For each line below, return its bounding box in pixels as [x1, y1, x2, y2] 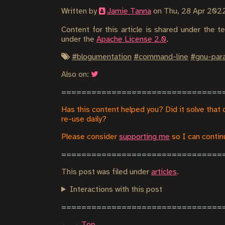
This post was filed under [61, 168, 151, 176]
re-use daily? [61, 115, 106, 124]
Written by [61, 7, 99, 16]
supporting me [119, 133, 170, 141]
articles [151, 168, 177, 176]
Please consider [61, 133, 119, 141]
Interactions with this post [69, 185, 162, 194]
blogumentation [77, 53, 132, 61]
